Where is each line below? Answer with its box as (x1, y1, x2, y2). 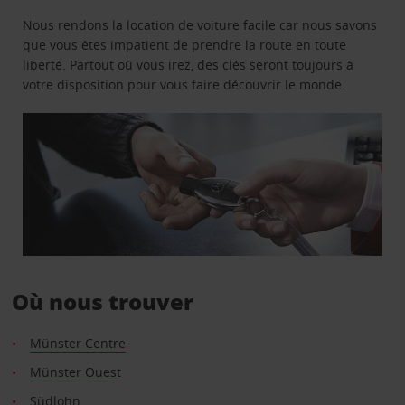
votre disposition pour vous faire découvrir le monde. (23, 75, 346, 93)
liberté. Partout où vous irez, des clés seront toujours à (23, 55, 354, 73)
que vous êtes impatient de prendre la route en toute (23, 35, 347, 53)
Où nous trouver (11, 287, 193, 317)
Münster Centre (29, 334, 126, 353)
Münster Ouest (29, 363, 121, 381)
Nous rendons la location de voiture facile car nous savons (23, 15, 378, 33)
